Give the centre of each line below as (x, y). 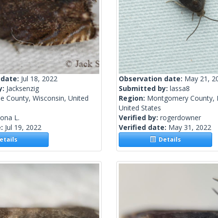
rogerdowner (181, 118)
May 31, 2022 (190, 127)
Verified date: (144, 127)
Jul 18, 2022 (39, 79)
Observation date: (152, 79)
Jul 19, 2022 (23, 127)
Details (169, 140)
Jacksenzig (23, 89)
